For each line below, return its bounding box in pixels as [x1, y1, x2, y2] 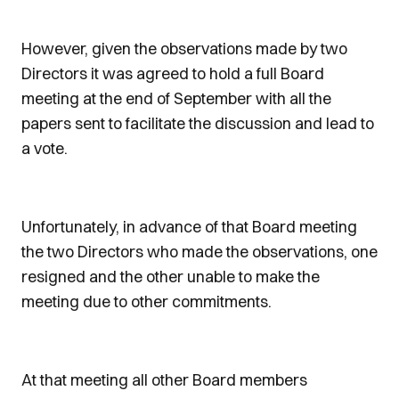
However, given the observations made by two [21, 38, 347, 59]
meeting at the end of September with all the [21, 88, 331, 109]
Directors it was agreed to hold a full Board [21, 63, 324, 84]
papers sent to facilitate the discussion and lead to [21, 113, 374, 134]
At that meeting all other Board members [21, 370, 307, 390]
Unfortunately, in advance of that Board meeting [21, 216, 357, 237]
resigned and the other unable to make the [21, 266, 320, 287]
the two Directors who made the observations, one [21, 241, 378, 262]
